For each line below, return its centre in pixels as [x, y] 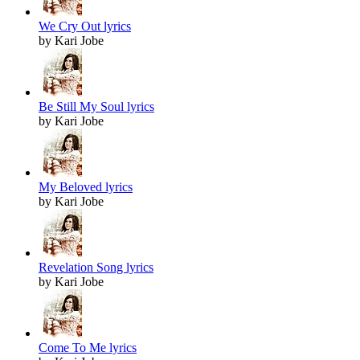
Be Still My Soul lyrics [96, 107]
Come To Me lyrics [88, 348]
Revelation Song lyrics [96, 268]
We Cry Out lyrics [85, 27]
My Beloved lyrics [86, 187]
